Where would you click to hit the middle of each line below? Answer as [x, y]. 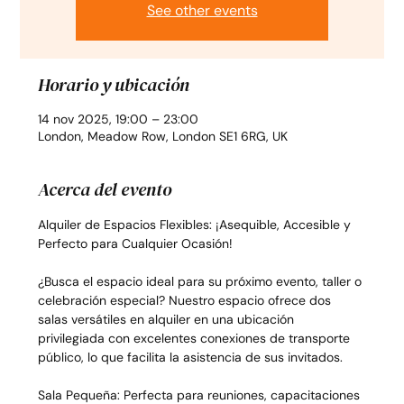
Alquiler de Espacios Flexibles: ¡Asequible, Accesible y [197, 225]
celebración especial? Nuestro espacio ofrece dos [187, 301]
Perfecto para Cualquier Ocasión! [136, 244]
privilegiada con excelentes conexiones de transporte [196, 339]
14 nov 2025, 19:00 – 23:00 [119, 119]
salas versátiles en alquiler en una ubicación [168, 320]
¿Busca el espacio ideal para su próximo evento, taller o [202, 282]
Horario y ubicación [114, 85]
